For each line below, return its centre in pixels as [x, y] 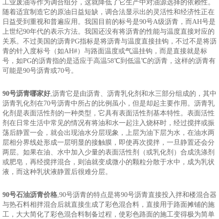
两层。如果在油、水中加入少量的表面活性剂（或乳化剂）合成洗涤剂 [108, 152]
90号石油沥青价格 [30, 195]
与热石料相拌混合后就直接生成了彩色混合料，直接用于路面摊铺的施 [108, 204]
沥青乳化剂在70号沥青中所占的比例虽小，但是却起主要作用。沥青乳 [108, 103]
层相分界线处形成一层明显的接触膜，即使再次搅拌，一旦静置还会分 [108, 142]
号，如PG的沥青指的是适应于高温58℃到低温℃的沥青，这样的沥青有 [109, 61]
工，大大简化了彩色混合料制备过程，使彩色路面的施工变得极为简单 [108, 214]
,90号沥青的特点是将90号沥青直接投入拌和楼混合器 [137, 195]
